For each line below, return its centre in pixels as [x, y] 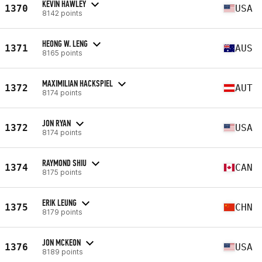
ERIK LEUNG [59, 202]
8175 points [62, 172]
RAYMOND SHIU [64, 163]
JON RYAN [56, 123]
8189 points [63, 251]
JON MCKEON [61, 242]
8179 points [62, 212]
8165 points [62, 53]
